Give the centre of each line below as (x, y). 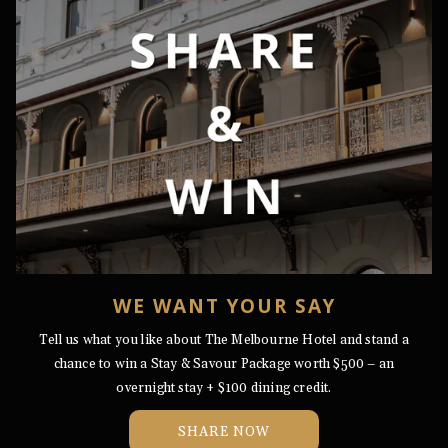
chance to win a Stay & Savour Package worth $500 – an (224, 364)
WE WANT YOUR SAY (224, 306)
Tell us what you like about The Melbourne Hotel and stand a (224, 340)
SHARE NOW (224, 432)
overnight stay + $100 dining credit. (224, 388)
